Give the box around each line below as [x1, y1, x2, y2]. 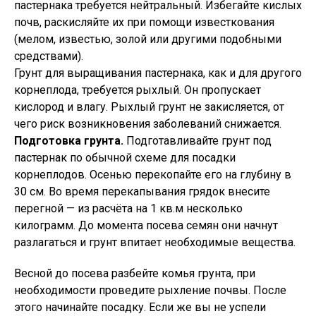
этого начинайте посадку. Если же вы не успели [14, 300, 266, 314]
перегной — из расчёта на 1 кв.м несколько [14, 202, 243, 215]
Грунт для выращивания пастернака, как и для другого [14, 66, 302, 80]
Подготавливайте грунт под [123, 134, 272, 147]
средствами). [14, 49, 83, 63]
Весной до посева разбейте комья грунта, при [14, 267, 255, 280]
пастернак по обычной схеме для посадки [14, 151, 236, 164]
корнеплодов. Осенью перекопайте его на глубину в [14, 168, 291, 181]
